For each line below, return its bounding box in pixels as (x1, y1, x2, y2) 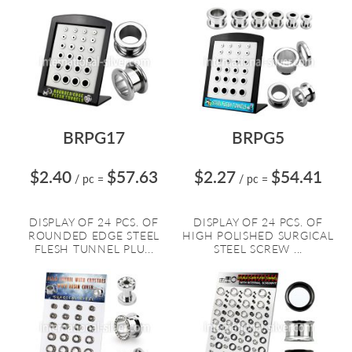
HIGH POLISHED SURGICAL (182, 229, 334, 242)
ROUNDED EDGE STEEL (27, 229, 160, 242)
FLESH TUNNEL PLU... (34, 242, 154, 255)
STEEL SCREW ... (213, 242, 303, 255)
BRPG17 (63, 127, 125, 147)
